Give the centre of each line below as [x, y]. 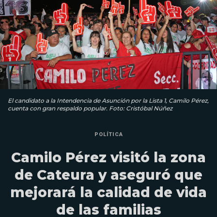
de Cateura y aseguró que [108, 175]
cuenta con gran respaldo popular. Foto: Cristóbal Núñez [90, 108]
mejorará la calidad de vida [108, 192]
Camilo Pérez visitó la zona [108, 157]
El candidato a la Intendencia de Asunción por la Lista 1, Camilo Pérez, [108, 100]
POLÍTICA [108, 134]
